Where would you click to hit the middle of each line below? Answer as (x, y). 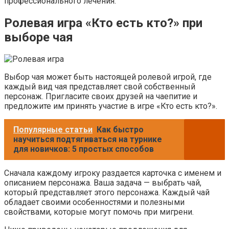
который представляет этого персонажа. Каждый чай (107, 193)
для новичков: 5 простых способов (84, 149)
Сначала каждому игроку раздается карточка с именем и (113, 173)
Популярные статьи (53, 130)
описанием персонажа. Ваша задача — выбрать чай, (103, 183)
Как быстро (120, 130)
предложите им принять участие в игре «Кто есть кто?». (111, 106)
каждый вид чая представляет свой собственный (100, 87)
